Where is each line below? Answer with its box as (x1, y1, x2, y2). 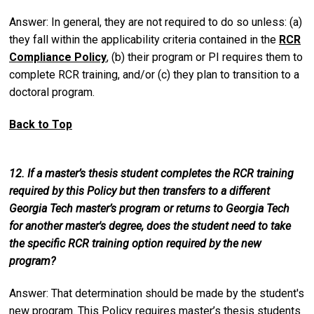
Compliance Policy (9, 50, 107, 64)
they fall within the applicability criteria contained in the (9, 32, 279, 46)
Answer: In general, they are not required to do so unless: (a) (9, 15, 302, 29)
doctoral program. (9, 85, 95, 99)
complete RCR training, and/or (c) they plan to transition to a (9, 67, 299, 81)
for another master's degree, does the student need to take (9, 219, 291, 233)
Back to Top (9, 117, 72, 131)
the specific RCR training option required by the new (9, 237, 261, 251)
